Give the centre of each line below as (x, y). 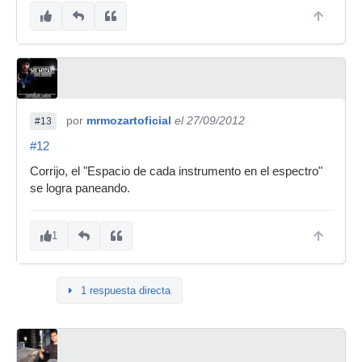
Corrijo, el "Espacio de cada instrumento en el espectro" (176, 171)
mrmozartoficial (129, 120)
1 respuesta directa (126, 290)
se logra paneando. (80, 188)
